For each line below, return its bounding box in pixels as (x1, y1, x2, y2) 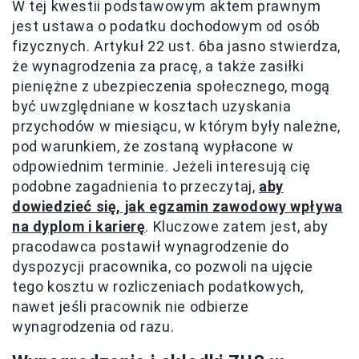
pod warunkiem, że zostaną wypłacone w (12, 138, 294, 155)
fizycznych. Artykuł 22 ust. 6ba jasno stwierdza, (12, 38, 341, 55)
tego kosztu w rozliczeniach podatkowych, (12, 278, 305, 296)
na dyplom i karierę (12, 218, 146, 236)
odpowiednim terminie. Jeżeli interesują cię (12, 158, 311, 175)
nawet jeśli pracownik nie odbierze (12, 298, 249, 316)
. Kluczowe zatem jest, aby (145, 218, 329, 236)
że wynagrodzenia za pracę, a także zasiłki (12, 58, 305, 75)
